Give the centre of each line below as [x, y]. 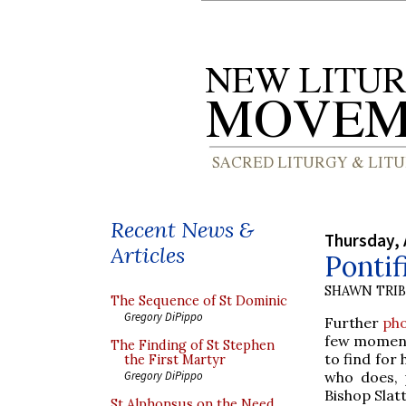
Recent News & [182, 230]
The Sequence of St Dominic [199, 301]
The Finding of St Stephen [193, 345]
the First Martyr [175, 360]
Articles [148, 255]
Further [354, 322]
